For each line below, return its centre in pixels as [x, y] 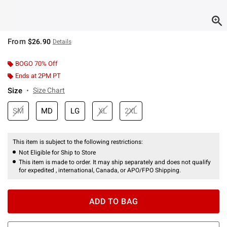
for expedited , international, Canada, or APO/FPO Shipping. [100, 170]
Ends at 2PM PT [38, 75]
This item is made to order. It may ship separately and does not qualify [115, 162]
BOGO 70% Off [36, 63]
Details [62, 41]
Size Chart [49, 90]
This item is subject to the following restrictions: [79, 142]
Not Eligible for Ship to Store [57, 152]
